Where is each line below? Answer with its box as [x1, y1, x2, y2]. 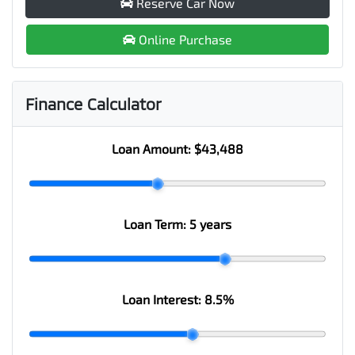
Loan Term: [124, 216, 189, 232]
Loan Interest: [121, 292, 204, 307]
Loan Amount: [112, 141, 194, 157]
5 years [189, 216, 231, 232]
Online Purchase [139, 32, 232, 48]
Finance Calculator [25, 94, 162, 114]
